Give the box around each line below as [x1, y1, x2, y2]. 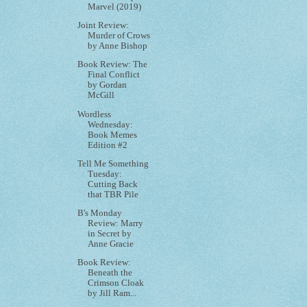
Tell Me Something [77, 158, 149, 169]
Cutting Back [88, 179, 138, 189]
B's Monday [77, 208, 123, 219]
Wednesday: [88, 119, 134, 130]
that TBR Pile [88, 189, 139, 199]
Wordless [77, 109, 112, 119]
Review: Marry [88, 219, 144, 229]
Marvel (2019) [88, 2, 142, 12]
